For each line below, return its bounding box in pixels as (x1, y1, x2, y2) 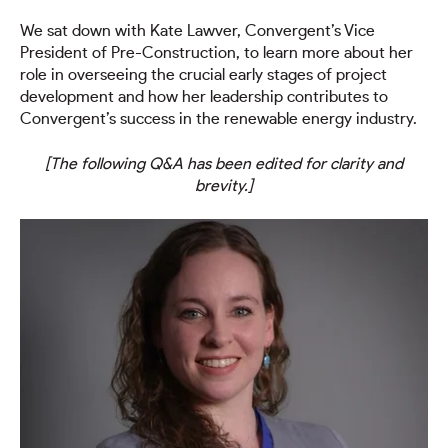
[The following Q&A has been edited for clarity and (45, 155, 403, 172)
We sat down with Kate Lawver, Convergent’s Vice (20, 23, 375, 40)
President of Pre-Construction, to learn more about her (20, 45, 413, 62)
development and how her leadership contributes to (20, 89, 388, 106)
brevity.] (195, 177, 253, 194)
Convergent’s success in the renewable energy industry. (20, 111, 417, 128)
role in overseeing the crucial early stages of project (20, 67, 387, 84)
